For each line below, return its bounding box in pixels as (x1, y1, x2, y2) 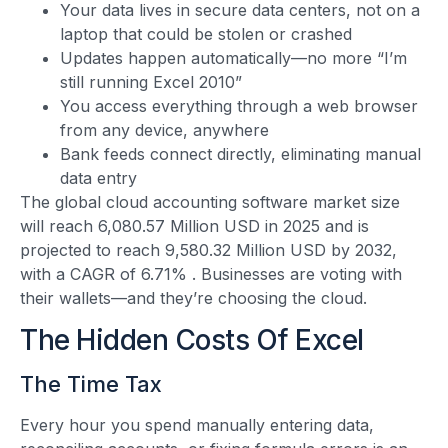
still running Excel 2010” (60, 72, 242, 93)
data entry (60, 168, 137, 189)
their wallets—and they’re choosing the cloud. (20, 288, 367, 309)
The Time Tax (20, 370, 162, 397)
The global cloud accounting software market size (20, 192, 400, 213)
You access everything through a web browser (60, 96, 418, 117)
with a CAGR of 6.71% (20, 264, 192, 285)
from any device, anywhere (60, 120, 269, 141)
